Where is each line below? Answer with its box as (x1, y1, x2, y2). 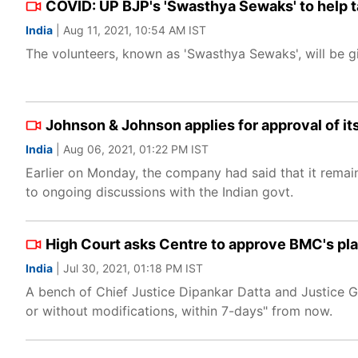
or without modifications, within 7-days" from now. (26, 303, 332, 319)
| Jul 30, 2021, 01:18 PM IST (53, 261, 203, 275)
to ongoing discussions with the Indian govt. (26, 184, 293, 200)
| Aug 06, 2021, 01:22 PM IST (53, 142, 209, 156)
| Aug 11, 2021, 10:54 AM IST (53, 23, 206, 37)
